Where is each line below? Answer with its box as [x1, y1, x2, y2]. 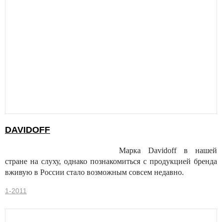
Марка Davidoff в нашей [119, 146, 217, 155]
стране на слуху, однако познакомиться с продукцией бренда [5, 157, 217, 166]
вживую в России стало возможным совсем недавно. [5, 168, 184, 177]
